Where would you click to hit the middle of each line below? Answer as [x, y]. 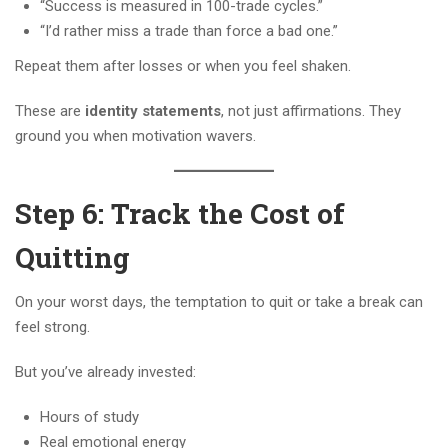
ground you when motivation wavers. [135, 136]
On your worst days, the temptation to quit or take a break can [219, 302]
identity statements [153, 111]
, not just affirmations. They [311, 111]
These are [50, 111]
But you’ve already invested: [105, 372]
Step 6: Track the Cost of [180, 214]
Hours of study [89, 417]
